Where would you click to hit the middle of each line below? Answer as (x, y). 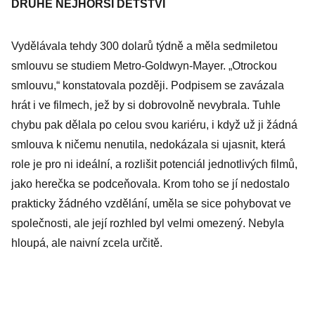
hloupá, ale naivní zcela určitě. (87, 243)
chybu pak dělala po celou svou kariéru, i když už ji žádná (154, 125)
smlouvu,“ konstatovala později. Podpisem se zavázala (148, 85)
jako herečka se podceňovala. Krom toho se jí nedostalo (150, 184)
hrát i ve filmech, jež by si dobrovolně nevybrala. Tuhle (146, 105)
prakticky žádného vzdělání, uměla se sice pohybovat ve (151, 204)
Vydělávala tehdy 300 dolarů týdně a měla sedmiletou (144, 46)
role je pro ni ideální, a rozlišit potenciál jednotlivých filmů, (154, 164)
